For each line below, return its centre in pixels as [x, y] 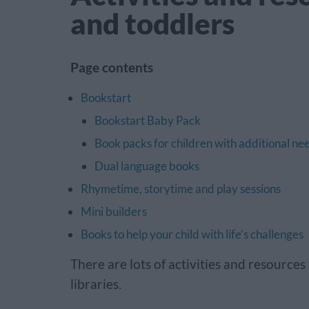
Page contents [112, 68]
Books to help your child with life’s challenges [192, 234]
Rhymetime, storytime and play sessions [181, 189]
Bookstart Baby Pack [148, 120]
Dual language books [147, 166]
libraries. [96, 284]
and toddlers [152, 23]
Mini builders [114, 211]
